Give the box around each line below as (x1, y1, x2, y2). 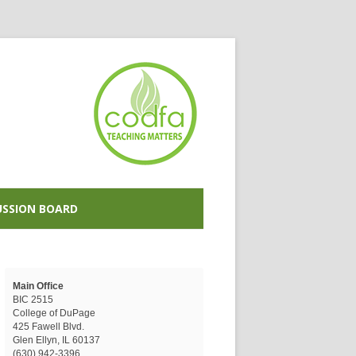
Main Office (13, 281, 64, 292)
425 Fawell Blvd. (13, 321, 84, 332)
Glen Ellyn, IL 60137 (13, 335, 100, 346)
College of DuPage (13, 308, 95, 319)
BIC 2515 (13, 294, 53, 305)
